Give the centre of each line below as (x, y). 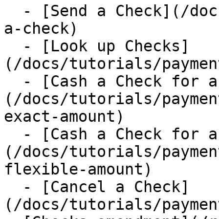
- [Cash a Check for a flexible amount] (13, 134)
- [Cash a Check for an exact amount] (13, 81)
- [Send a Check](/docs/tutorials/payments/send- (13, 11)
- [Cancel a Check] (13, 187)
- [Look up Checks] (13, 46)
